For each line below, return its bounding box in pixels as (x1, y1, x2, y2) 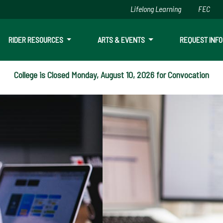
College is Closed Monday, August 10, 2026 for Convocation (14, 69, 209, 80)
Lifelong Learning (130, 4, 182, 13)
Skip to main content (54, 16, 169, 30)
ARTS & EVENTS (98, 35, 147, 44)
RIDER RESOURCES (8, 35, 65, 44)
